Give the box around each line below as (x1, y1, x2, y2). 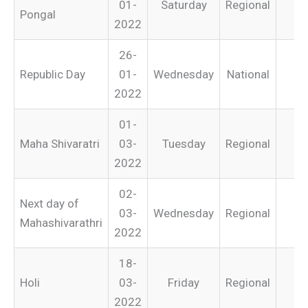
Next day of (20, 196, 79, 210)
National (226, 67, 269, 81)
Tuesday (162, 136, 206, 151)
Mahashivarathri (20, 215, 102, 230)
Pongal (20, 7, 56, 21)
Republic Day (20, 67, 85, 81)
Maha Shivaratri (20, 136, 100, 151)
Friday (168, 275, 199, 289)
